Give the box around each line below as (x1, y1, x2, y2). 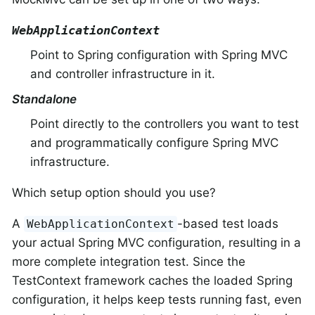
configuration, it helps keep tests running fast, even (12, 292, 302, 307)
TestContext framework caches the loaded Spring (12, 274, 292, 288)
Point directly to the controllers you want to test (30, 117, 299, 131)
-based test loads (177, 217, 279, 231)
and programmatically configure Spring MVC (30, 136, 278, 150)
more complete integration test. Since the (12, 255, 245, 269)
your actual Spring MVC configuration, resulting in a (12, 236, 301, 250)
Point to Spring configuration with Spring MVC (30, 48, 288, 63)
